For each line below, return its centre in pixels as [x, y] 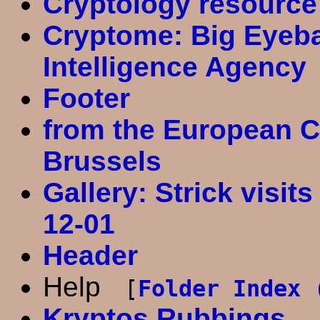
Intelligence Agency [174, 66]
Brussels [102, 161]
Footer [86, 98]
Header [90, 255]
